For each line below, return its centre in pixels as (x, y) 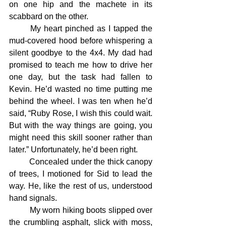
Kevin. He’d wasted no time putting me (81, 89)
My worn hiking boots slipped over (19, 210)
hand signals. (33, 198)
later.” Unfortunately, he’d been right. (73, 150)
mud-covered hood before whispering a (81, 41)
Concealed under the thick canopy (19, 162)
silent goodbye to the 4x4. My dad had (81, 53)
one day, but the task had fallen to (81, 77)
